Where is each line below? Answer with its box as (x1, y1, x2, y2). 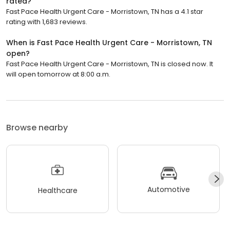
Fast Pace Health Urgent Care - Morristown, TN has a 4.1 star (6, 7, 203, 17)
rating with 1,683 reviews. (6, 17, 87, 27)
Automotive (147, 184, 190, 195)
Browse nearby (6, 122, 68, 134)
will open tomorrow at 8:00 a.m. (6, 69, 110, 80)
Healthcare (37, 185, 78, 196)
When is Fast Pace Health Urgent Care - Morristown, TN (6, 37, 212, 48)
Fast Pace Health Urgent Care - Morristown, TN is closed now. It (6, 59, 213, 69)
